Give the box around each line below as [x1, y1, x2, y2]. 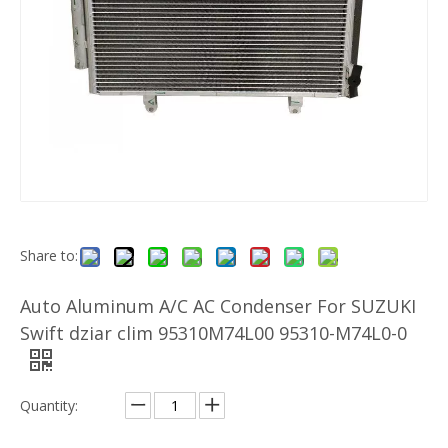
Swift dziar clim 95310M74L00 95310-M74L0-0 [20, 321, 407, 345]
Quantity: [20, 396, 78, 415]
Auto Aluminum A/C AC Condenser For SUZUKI [20, 294, 416, 318]
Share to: [20, 246, 78, 265]
